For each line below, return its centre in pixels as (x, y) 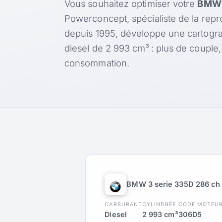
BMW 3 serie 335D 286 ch (173, 185)
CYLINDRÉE (159, 205)
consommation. (97, 63)
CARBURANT (123, 205)
